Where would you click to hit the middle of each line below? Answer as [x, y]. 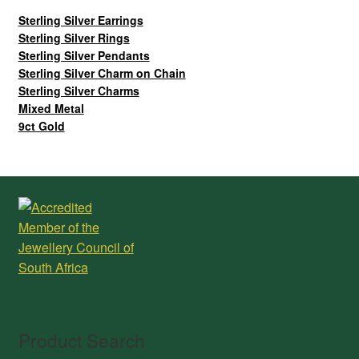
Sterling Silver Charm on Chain [102, 73]
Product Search [81, 339]
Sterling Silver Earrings [81, 20]
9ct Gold [41, 126]
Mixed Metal [51, 109]
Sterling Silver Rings [74, 38]
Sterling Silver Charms [79, 91]
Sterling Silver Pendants [84, 56]
